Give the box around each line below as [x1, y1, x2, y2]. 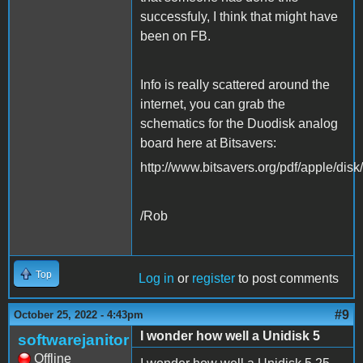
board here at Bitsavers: [140, 135, 276, 150]
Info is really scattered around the [140, 77, 330, 92]
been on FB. [140, 28, 211, 43]
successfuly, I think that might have [140, 9, 338, 23]
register [192, 271, 235, 285]
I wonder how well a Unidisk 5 [140, 328, 320, 343]
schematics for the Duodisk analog [140, 116, 338, 130]
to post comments [235, 271, 339, 285]
